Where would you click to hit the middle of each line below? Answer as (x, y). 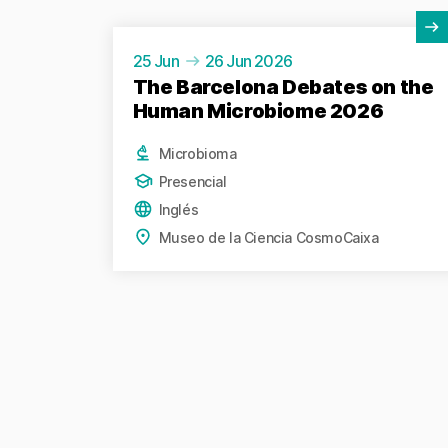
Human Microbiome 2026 (258, 111)
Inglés (178, 209)
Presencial (192, 181)
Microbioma (197, 153)
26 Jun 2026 (248, 61)
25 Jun (155, 61)
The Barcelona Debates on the (283, 87)
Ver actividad (158, 36)
